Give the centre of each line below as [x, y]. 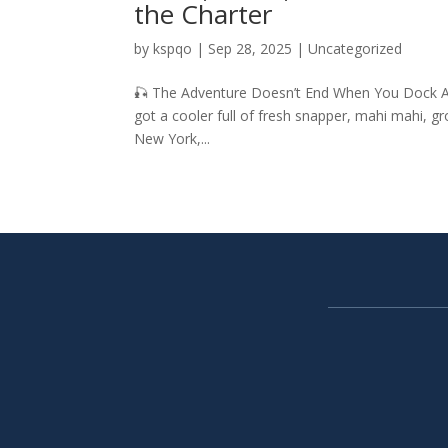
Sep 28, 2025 [250, 48]
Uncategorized [355, 48]
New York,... [172, 138]
